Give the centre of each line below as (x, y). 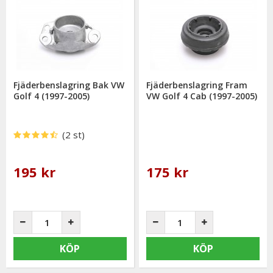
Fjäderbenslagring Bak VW (69, 85)
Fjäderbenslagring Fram (197, 85)
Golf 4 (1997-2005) (52, 96)
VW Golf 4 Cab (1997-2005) (202, 96)
